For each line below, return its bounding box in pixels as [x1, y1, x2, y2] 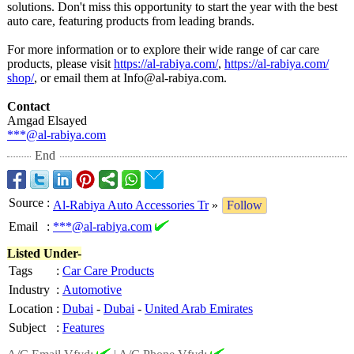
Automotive [62, 283, 122, 296]
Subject [9, 321, 46, 334]
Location [9, 302, 53, 315]
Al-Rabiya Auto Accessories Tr [53, 198, 209, 212]
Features [62, 321, 104, 334]
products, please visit [7, 57, 114, 70]
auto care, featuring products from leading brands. [7, 14, 254, 28]
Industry [9, 283, 50, 296]
